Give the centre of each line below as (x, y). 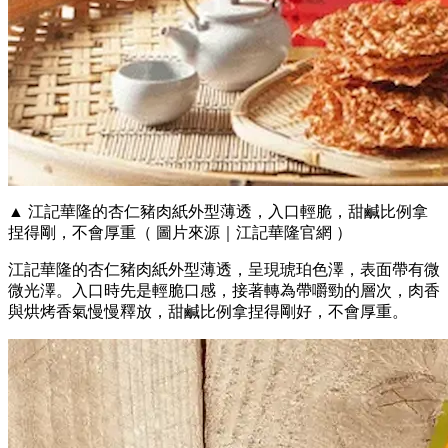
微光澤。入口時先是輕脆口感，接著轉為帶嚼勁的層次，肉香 (224, 291)
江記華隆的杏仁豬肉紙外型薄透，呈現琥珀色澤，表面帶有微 (224, 270)
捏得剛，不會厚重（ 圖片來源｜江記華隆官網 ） (180, 233)
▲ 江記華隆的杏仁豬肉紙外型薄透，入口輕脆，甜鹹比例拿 (218, 212)
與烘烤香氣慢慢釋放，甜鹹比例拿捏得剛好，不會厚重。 (208, 312)
